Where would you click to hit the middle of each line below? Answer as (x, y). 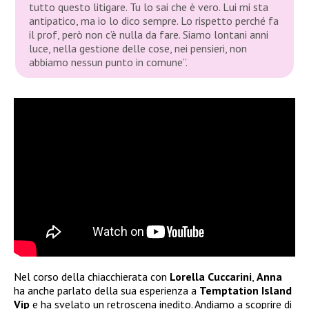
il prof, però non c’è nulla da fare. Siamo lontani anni (149, 34)
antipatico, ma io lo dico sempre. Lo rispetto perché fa (154, 20)
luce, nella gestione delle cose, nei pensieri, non (138, 48)
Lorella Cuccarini (211, 277)
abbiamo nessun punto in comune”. (109, 62)
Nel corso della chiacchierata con (92, 277)
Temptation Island (246, 290)
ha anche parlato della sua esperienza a (107, 290)
